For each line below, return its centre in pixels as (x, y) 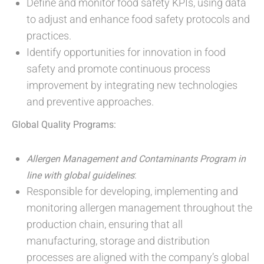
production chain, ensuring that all (105, 225)
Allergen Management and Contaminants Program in (136, 159)
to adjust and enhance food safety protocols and (138, 19)
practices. (49, 36)
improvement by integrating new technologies (132, 85)
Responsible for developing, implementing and (132, 192)
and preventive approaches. (90, 102)
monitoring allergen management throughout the (139, 208)
